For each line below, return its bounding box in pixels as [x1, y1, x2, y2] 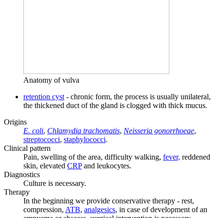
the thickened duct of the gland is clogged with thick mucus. [23, 101, 207, 109]
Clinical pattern [4, 144, 51, 152]
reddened [180, 152, 210, 161]
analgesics [84, 205, 115, 214]
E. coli [23, 126, 43, 135]
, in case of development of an [115, 205, 207, 214]
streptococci [23, 135, 60, 144]
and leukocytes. [82, 161, 131, 170]
